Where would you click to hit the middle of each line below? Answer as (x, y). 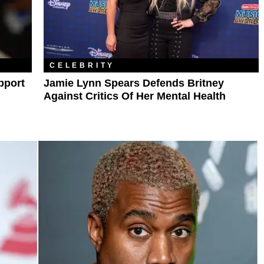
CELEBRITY (82, 65)
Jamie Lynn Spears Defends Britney (134, 83)
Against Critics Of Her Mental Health (135, 96)
